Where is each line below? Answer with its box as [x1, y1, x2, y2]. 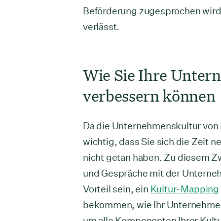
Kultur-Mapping [150, 183, 219, 194]
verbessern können [83, 85, 216, 106]
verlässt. [83, 21, 120, 32]
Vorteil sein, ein [83, 183, 150, 194]
